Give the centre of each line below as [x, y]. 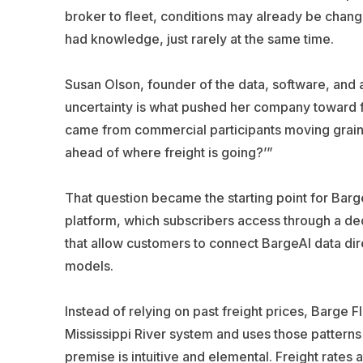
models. [89, 265]
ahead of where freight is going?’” [169, 152]
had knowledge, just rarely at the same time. [199, 38]
